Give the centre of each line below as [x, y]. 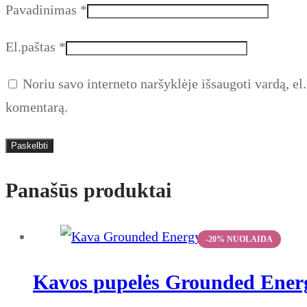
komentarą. [37, 107]
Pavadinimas [43, 9]
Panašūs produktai [88, 190]
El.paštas [32, 46]
